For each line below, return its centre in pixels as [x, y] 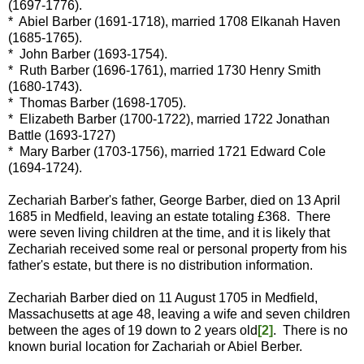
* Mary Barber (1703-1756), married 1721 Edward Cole [167, 152]
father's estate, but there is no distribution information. [160, 266]
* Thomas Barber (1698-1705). [97, 103]
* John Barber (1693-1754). [88, 54]
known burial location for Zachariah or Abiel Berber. [155, 347]
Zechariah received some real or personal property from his [178, 249]
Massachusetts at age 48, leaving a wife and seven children [179, 314]
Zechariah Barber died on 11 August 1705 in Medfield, [163, 298]
